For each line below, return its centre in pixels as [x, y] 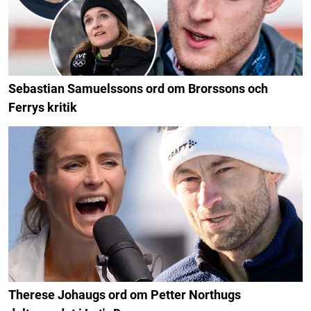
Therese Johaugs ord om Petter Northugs [125, 294]
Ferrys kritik [43, 108]
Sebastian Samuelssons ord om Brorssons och [138, 89]
